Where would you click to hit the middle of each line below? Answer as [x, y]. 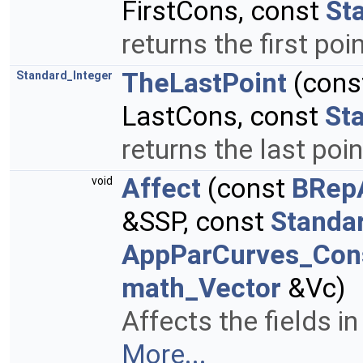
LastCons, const [223, 117]
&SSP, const [196, 222]
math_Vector [201, 288]
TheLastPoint [204, 83]
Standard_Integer [64, 76]
